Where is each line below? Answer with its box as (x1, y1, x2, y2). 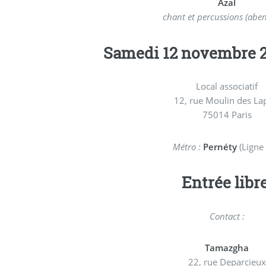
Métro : (172, 140, 201, 153)
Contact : (209, 210, 245, 222)
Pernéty (202, 140, 237, 153)
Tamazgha (205, 241, 249, 254)
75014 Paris (202, 109, 252, 121)
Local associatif (196, 80, 258, 93)
